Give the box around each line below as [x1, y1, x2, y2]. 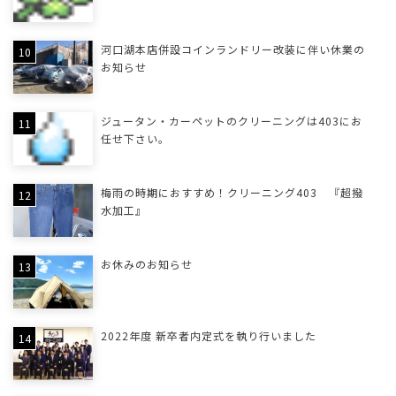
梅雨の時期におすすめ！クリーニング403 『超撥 [100, 185, 363, 201]
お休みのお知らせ [100, 256, 193, 272]
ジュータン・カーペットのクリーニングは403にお [100, 113, 362, 129]
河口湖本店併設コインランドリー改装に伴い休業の [100, 42, 365, 57]
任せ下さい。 [100, 131, 170, 147]
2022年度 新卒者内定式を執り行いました [100, 328, 316, 344]
